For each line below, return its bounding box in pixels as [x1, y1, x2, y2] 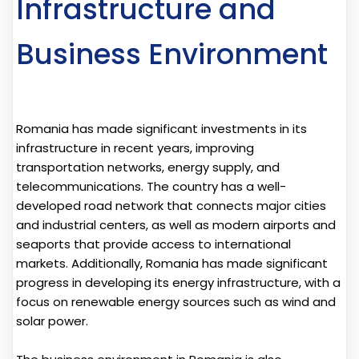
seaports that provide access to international [16, 236, 291, 253]
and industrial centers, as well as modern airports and [16, 216, 336, 234]
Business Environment [16, 34, 328, 75]
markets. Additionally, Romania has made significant [16, 255, 328, 272]
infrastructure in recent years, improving [16, 139, 254, 157]
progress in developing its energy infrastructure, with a [16, 274, 341, 292]
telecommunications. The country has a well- [16, 178, 286, 196]
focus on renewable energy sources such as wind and [16, 293, 336, 311]
